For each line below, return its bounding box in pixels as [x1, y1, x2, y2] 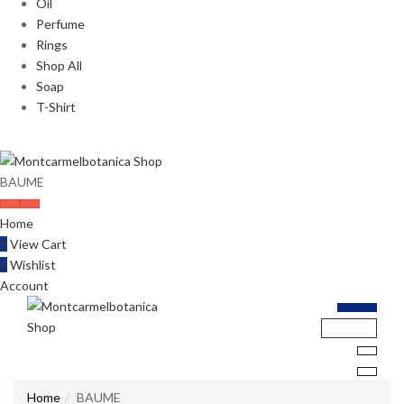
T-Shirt [36, 99, 76, 115]
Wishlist [7, 256, 56, 272]
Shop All [36, 58, 82, 74]
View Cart [7, 235, 67, 252]
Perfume [36, 16, 85, 32]
